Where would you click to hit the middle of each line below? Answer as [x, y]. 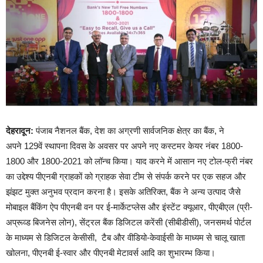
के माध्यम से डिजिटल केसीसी [50, 238]
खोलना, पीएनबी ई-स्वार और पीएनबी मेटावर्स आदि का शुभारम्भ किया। [111, 253]
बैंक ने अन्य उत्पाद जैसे [205, 192]
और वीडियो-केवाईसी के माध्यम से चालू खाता [178, 238]
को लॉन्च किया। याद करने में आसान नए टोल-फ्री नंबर [168, 161]
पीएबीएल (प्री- [230, 207]
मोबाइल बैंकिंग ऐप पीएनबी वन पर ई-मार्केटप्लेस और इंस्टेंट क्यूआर [105, 207]
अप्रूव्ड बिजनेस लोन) [40, 222]
